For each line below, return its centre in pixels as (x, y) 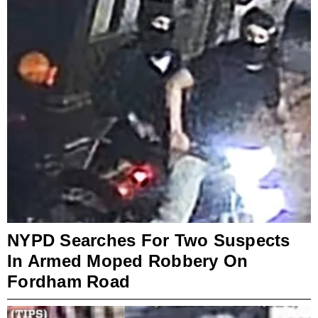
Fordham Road (68, 281)
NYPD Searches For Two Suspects (149, 240)
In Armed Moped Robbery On (128, 261)
